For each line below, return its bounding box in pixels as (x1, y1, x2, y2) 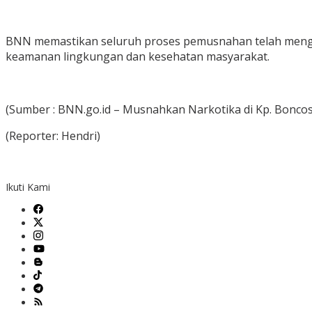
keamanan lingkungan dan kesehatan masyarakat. (6, 49, 270, 65)
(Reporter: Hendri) (6, 128, 100, 144)
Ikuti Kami (6, 180, 50, 194)
